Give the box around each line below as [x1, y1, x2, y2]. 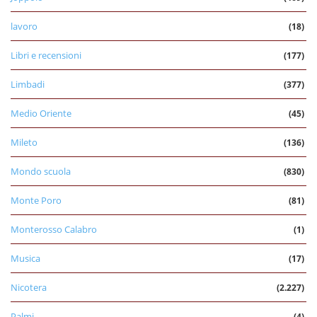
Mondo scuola [11, 165, 71, 178]
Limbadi [11, 78, 45, 91]
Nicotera [11, 281, 47, 294]
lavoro [11, 20, 38, 33]
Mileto [11, 136, 38, 149]
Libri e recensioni [11, 49, 81, 62]
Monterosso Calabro [11, 223, 97, 236]
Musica [11, 252, 40, 265]
